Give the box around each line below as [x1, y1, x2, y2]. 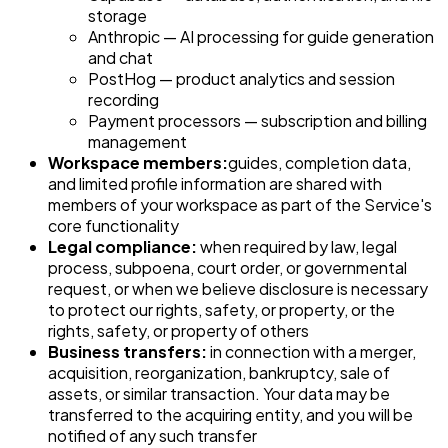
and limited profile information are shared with [48, 172, 382, 194]
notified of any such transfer [48, 424, 257, 446]
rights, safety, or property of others [48, 319, 309, 341]
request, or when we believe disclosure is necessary [48, 277, 428, 299]
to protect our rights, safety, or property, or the [48, 298, 395, 320]
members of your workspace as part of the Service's [48, 193, 432, 215]
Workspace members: [48, 151, 228, 173]
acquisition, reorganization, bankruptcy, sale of [48, 361, 390, 383]
